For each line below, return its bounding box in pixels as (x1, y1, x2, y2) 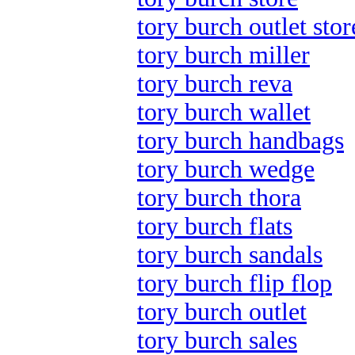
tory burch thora (137, 184, 301, 212)
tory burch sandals (137, 241, 323, 269)
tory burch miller (137, 41, 310, 69)
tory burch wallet (137, 98, 311, 126)
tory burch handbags (137, 127, 344, 155)
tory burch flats (137, 212, 292, 240)
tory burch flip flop (137, 269, 332, 297)
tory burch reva (137, 70, 292, 97)
